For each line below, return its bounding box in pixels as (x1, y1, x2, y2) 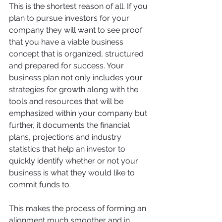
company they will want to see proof (9, 25, 144, 35)
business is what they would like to (9, 168, 137, 178)
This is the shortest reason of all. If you (9, 1, 150, 11)
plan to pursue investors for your (9, 13, 131, 23)
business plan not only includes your (9, 73, 145, 83)
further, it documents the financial (9, 120, 132, 130)
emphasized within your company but (9, 109, 149, 118)
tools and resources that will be (9, 97, 125, 107)
